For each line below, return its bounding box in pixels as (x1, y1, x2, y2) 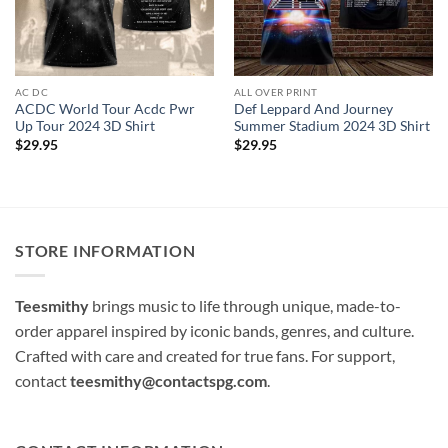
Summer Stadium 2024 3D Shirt (233, 118, 430, 135)
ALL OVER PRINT (233, 86, 318, 99)
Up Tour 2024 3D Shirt (14, 118, 155, 135)
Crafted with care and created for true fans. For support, (15, 345, 395, 365)
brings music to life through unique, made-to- (89, 295, 401, 315)
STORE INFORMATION (15, 241, 196, 261)
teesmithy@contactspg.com (70, 370, 267, 390)
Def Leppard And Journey (233, 101, 393, 118)
